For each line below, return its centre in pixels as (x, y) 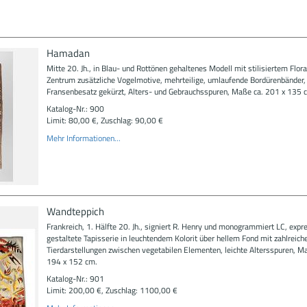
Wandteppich (75, 211)
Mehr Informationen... (83, 138)
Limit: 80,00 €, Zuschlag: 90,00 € (105, 120)
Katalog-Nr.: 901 (75, 279)
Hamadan (68, 53)
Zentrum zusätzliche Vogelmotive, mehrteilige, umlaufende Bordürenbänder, (176, 79)
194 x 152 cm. (72, 261)
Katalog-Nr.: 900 (75, 109)
